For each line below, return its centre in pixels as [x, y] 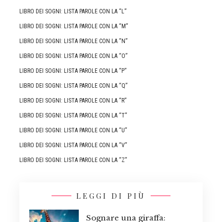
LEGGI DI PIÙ [111, 195]
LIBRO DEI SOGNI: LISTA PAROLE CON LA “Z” [73, 160]
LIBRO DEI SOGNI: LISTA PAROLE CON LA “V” [73, 145]
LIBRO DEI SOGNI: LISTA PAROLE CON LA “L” [73, 11]
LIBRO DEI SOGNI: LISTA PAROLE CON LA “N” [73, 41]
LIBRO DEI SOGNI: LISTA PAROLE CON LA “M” [74, 26]
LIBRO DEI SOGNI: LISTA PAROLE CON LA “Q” [73, 85]
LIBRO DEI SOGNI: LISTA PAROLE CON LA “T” [73, 115]
